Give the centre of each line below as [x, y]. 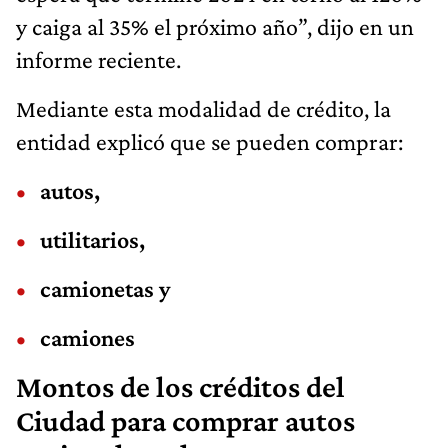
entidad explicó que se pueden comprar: [209, 141]
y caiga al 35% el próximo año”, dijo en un [215, 26]
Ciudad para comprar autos [185, 420]
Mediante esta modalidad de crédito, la [203, 108]
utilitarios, [92, 239]
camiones [87, 337]
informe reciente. [98, 59]
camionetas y [105, 288]
